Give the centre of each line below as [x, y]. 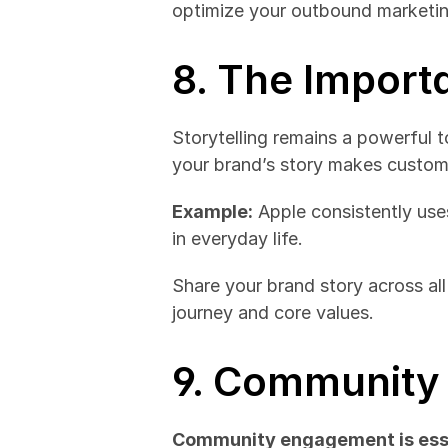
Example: [212, 211]
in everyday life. [237, 238]
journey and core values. [273, 312]
